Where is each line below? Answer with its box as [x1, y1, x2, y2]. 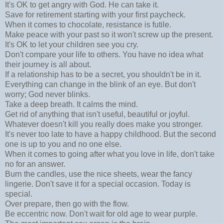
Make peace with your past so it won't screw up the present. [5, 30, 213, 39]
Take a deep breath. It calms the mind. [5, 100, 138, 109]
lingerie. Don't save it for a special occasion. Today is [5, 180, 191, 189]
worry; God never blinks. [5, 90, 90, 99]
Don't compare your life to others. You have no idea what [5, 50, 203, 59]
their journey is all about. [5, 60, 91, 69]
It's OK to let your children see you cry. [5, 40, 138, 49]
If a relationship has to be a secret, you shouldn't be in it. [5, 70, 201, 79]
